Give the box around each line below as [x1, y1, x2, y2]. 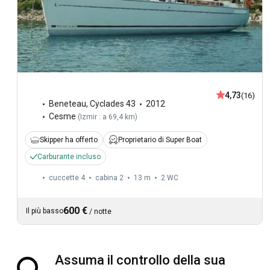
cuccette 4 [49, 174, 85, 183]
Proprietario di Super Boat [118, 136, 202, 145]
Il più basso [26, 207, 63, 216]
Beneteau [49, 99, 86, 109]
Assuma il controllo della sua [55, 253, 225, 268]
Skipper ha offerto [40, 136, 98, 145]
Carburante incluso [37, 152, 101, 162]
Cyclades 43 [90, 99, 136, 109]
